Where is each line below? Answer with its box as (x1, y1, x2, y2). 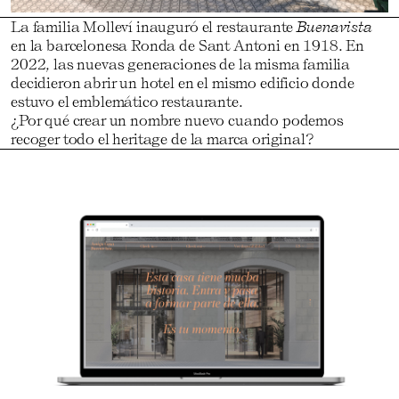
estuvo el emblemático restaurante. (11, 93, 243, 110)
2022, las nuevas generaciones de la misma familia (11, 55, 351, 73)
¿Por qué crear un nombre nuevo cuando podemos (11, 111, 344, 129)
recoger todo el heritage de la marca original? (11, 130, 314, 148)
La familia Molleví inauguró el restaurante (11, 18, 297, 36)
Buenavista (297, 18, 372, 36)
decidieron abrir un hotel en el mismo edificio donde (11, 74, 354, 92)
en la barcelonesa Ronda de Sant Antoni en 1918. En (11, 37, 364, 54)
